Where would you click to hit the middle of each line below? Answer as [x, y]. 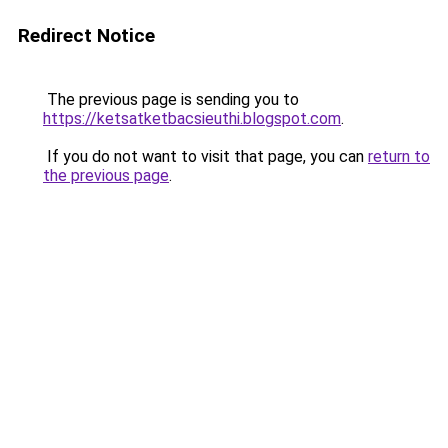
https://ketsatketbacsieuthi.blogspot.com [192, 118]
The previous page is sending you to [171, 99]
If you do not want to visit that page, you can [205, 156]
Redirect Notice [86, 35]
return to [399, 156]
